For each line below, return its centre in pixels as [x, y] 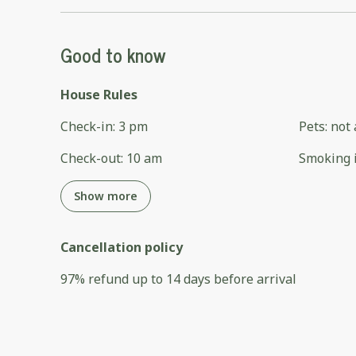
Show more [106, 196]
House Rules [99, 95]
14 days [188, 279]
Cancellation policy [122, 248]
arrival [277, 279]
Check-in [87, 127]
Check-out [91, 159]
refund [108, 279]
